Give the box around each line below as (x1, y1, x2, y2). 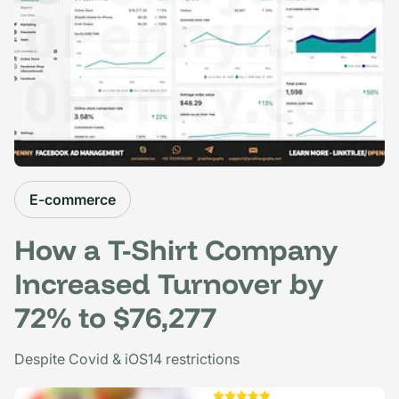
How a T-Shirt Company (14, 231, 338, 267)
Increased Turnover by (14, 265, 324, 301)
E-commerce (29, 190, 116, 208)
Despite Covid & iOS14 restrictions (14, 349, 240, 368)
